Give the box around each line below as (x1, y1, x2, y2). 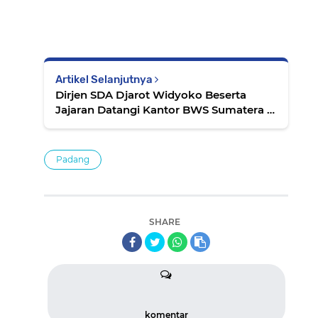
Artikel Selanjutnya (55, 73, 155, 87)
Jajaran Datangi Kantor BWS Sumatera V (55, 103, 275, 117)
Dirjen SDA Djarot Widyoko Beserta (55, 88, 246, 102)
